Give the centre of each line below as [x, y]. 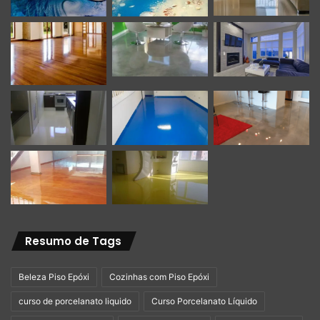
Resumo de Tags [73, 241]
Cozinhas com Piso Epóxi [159, 277]
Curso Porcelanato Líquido [204, 301]
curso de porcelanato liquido [75, 301]
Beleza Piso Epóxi [54, 277]
